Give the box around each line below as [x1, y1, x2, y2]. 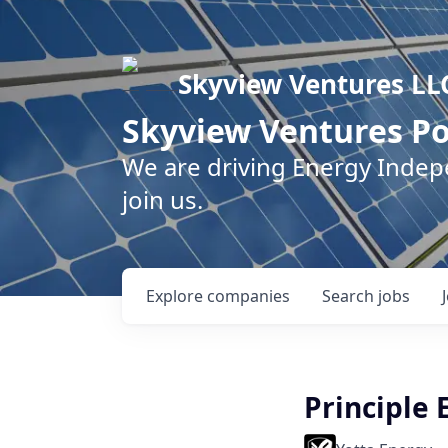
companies [207, 285, 290, 307]
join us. [122, 183, 203, 216]
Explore [146, 285, 207, 307]
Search [322, 285, 378, 307]
